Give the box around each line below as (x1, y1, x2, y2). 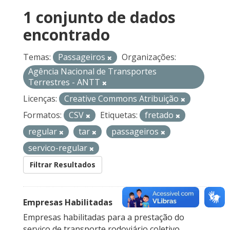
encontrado (23, 24, 110, 46)
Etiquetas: (100, 109, 138, 121)
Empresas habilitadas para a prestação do (23, 212, 184, 223)
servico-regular (28, 142, 89, 154)
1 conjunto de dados (23, 7, 176, 28)
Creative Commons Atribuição (64, 93, 181, 105)
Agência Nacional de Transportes (28, 66, 157, 78)
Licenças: (23, 93, 57, 105)
